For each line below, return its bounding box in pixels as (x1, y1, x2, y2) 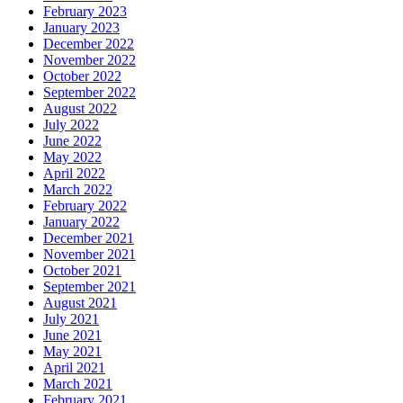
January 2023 (43, 20, 120, 36)
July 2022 (43, 117, 99, 133)
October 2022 (43, 68, 121, 85)
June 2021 (43, 327, 102, 344)
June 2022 (43, 133, 102, 149)
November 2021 (43, 246, 136, 263)
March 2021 (43, 376, 112, 392)
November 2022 (43, 52, 136, 68)
